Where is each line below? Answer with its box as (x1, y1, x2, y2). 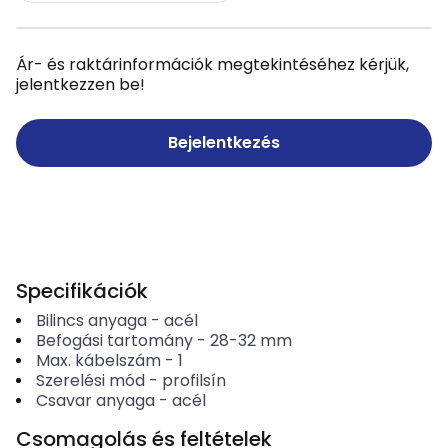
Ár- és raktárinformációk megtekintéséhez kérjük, (16, 53, 409, 76)
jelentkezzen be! (16, 73, 145, 96)
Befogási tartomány (35, 329, 193, 352)
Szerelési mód (35, 369, 145, 392)
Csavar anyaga (35, 389, 155, 412)
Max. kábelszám (35, 349, 161, 372)
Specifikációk (16, 277, 148, 305)
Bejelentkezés (168, 131, 280, 154)
